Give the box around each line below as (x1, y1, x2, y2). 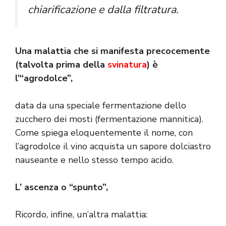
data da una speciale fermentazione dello (15, 99, 186, 111)
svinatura (107, 58, 147, 71)
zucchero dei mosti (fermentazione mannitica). (15, 112, 203, 125)
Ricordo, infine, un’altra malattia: (15, 208, 147, 220)
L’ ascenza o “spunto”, (15, 181, 108, 193)
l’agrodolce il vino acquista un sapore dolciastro (15, 140, 211, 152)
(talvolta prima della (15, 58, 107, 71)
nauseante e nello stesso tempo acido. (15, 153, 174, 166)
